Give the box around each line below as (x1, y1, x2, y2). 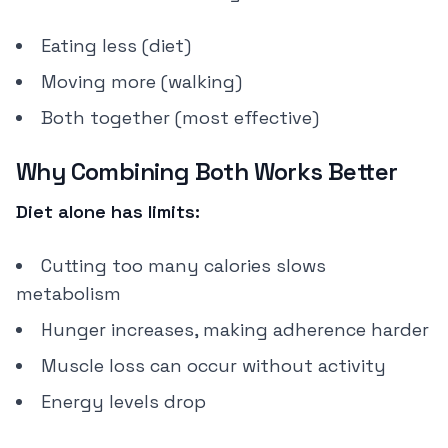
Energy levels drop (41, 390, 206, 413)
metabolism (16, 282, 121, 305)
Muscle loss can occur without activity (41, 354, 386, 377)
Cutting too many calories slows (41, 254, 326, 277)
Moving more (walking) (41, 70, 242, 93)
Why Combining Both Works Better (16, 156, 398, 187)
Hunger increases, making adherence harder (41, 318, 429, 341)
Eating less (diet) (41, 34, 191, 57)
